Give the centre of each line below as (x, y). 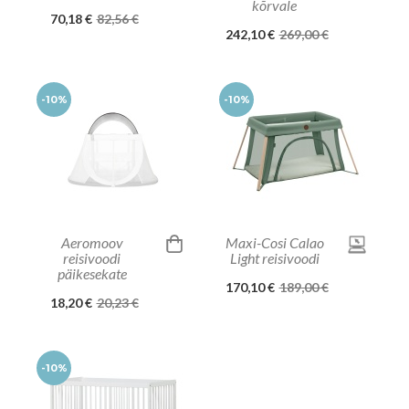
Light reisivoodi (274, 257)
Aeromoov (92, 242)
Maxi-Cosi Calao (274, 242)
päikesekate (92, 273)
